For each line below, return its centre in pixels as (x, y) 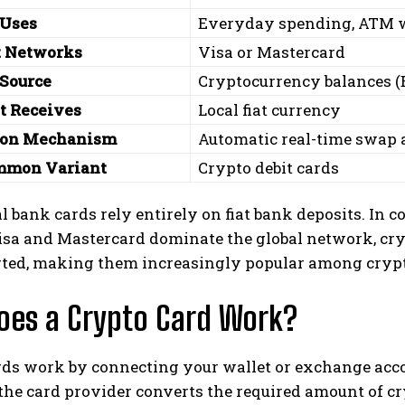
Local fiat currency (269, 110)
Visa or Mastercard (272, 52)
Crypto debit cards (268, 168)
